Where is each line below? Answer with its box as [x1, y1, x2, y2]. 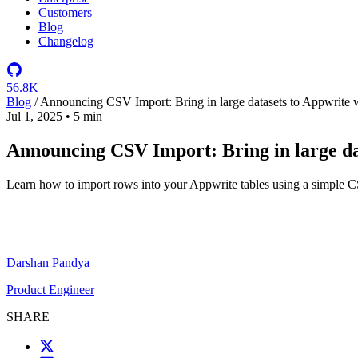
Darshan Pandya [6, 231, 89, 245]
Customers [38, 6, 92, 19]
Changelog [38, 34, 93, 48]
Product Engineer [6, 258, 94, 272]
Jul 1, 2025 [6, 109, 62, 123]
